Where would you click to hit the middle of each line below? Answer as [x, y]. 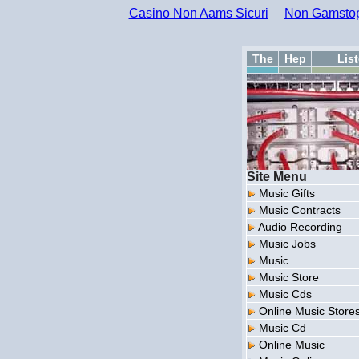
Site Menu [277, 177]
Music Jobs [287, 244]
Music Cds [285, 294]
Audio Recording [300, 227]
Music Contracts [300, 210]
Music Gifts [287, 193]
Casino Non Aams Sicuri [198, 13]
